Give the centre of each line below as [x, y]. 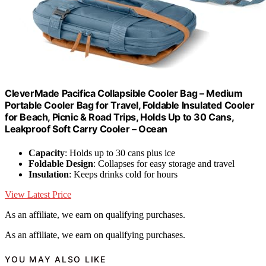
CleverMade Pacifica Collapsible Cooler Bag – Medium [124, 94]
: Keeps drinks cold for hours [123, 174]
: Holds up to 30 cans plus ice [120, 153]
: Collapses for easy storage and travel [164, 163]
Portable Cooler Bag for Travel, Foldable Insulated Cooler [130, 105]
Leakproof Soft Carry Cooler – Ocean [86, 129]
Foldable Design [61, 163]
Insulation [49, 174]
